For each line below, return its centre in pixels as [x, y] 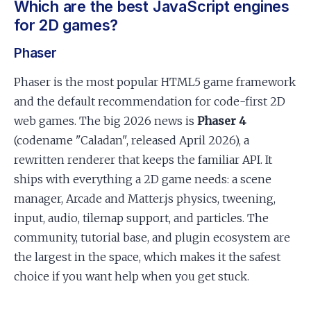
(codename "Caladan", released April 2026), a [132, 140]
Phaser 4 [221, 121]
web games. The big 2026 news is [106, 121]
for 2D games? [66, 25]
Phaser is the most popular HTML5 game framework [155, 82]
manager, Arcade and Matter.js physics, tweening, [145, 199]
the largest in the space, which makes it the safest [147, 257]
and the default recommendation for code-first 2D [150, 101]
